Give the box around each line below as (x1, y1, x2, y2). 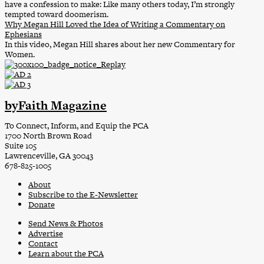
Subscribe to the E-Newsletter (28, 188, 138, 200)
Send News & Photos (28, 217, 103, 229)
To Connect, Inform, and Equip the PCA (5, 120, 148, 132)
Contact (28, 237, 58, 249)
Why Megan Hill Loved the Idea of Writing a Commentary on (5, 18, 225, 31)
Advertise (28, 227, 63, 239)
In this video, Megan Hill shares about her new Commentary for (5, 38, 235, 51)
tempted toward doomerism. (5, 8, 108, 21)
